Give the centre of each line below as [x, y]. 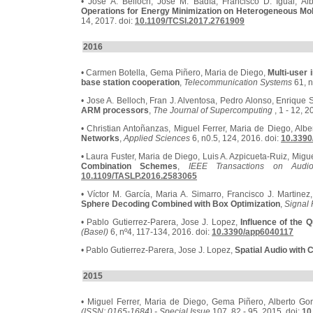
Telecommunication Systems [238, 82]
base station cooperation [130, 82]
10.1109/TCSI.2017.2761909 [190, 21]
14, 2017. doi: [108, 21]
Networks [100, 138]
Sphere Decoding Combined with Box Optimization [181, 204]
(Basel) [95, 232]
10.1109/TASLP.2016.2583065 [139, 176]
